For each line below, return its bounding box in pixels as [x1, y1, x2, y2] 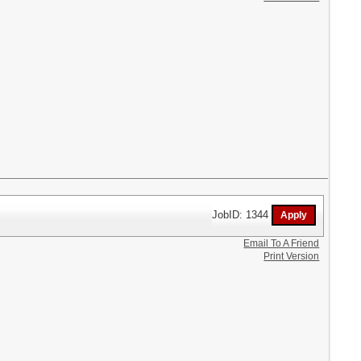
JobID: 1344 [212, 208, 272, 221]
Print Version [263, 250, 320, 262]
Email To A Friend [243, 237, 320, 249]
